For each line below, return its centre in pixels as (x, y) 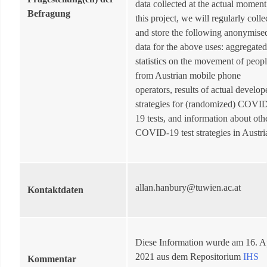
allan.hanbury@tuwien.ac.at (188, 187)
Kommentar (52, 259)
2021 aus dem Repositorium (189, 257)
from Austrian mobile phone (188, 75)
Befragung (49, 13)
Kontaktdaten (55, 190)
